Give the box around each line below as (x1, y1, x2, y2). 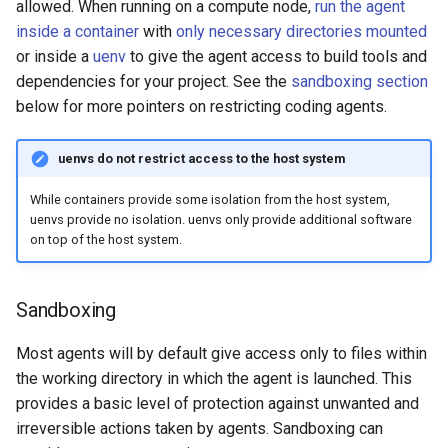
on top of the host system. (29, 231, 182, 247)
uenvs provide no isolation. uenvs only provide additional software (29, 211, 412, 227)
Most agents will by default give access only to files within (16, 344, 427, 364)
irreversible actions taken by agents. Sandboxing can (16, 419, 383, 439)
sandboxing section (291, 72, 428, 92)
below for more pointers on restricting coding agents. (16, 97, 387, 117)
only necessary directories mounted (176, 22, 427, 42)
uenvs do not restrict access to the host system (57, 150, 345, 166)
